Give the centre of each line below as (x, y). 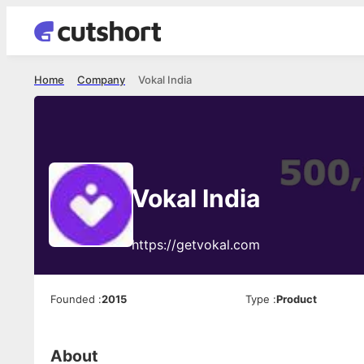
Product (297, 299)
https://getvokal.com (196, 245)
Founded (73, 299)
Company (101, 80)
